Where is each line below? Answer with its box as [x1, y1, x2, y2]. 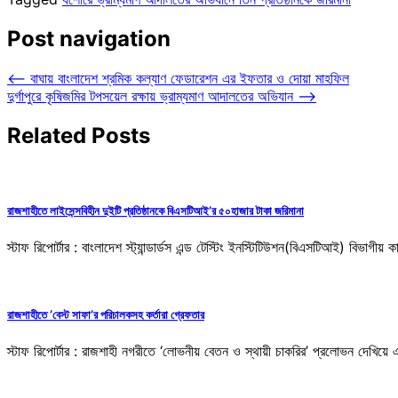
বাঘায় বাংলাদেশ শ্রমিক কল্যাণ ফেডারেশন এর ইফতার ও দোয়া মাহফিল [30, 68, 349, 87]
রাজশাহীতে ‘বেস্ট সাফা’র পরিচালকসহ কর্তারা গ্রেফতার [7, 306, 204, 322]
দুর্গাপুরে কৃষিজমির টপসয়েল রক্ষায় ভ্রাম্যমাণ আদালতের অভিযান [7, 86, 293, 105]
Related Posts [7, 122, 150, 148]
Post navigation [7, 25, 171, 52]
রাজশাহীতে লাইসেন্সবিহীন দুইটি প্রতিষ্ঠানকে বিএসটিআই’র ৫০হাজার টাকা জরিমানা [7, 203, 304, 218]
